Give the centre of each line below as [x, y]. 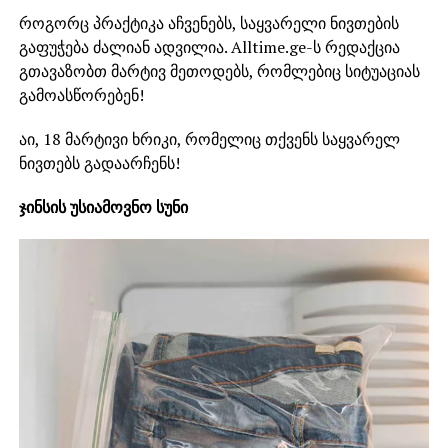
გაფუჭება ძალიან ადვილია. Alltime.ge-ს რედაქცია [209, 47]
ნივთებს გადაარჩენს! [99, 163]
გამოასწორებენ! [81, 95]
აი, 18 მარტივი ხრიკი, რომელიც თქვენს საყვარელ [209, 139]
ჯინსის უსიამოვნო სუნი [103, 207]
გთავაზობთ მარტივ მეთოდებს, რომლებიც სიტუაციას [219, 71]
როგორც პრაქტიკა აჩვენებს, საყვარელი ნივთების [208, 23]
